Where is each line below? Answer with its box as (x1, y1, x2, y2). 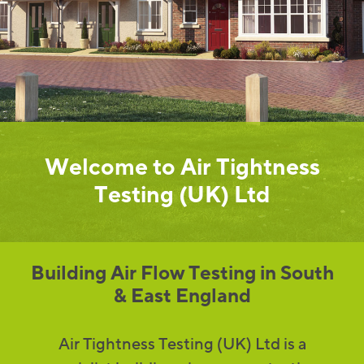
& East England (113, 284, 251, 309)
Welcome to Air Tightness (44, 153, 320, 183)
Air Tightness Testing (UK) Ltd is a (58, 334, 306, 355)
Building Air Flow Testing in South (30, 261, 334, 286)
